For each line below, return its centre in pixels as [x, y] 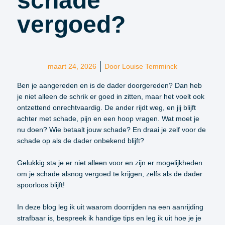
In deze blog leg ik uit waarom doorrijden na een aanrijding [110, 207]
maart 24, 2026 [72, 67]
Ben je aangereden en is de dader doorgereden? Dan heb [109, 85]
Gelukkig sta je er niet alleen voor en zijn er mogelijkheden [109, 162]
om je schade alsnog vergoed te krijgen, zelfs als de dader [109, 174]
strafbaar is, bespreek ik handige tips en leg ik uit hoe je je [109, 218]
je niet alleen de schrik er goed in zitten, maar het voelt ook [110, 96]
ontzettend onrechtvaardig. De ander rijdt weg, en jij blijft [106, 107]
